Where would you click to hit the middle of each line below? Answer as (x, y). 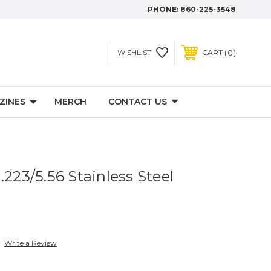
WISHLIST (134, 52)
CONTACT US (138, 102)
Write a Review (30, 243)
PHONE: (164, 9)
